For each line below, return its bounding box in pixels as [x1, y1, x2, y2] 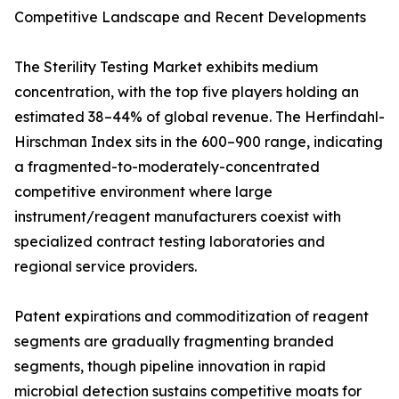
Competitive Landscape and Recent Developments [14, 8, 366, 27]
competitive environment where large [14, 183, 273, 201]
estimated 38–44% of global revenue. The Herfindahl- [14, 108, 385, 126]
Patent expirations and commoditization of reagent [14, 307, 369, 326]
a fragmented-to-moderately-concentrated [14, 158, 320, 176]
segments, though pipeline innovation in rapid [14, 357, 326, 376]
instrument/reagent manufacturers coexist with [14, 208, 341, 226]
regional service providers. [14, 257, 197, 276]
